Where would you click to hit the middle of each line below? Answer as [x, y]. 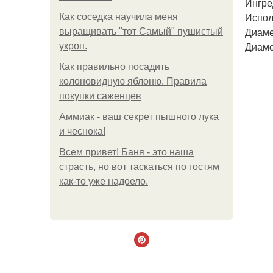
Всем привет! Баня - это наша [126, 152]
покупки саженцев [100, 96]
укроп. [73, 46]
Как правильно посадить [114, 67]
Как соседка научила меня [119, 17]
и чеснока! [82, 131]
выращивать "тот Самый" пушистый [141, 31]
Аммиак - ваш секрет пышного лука [139, 117]
